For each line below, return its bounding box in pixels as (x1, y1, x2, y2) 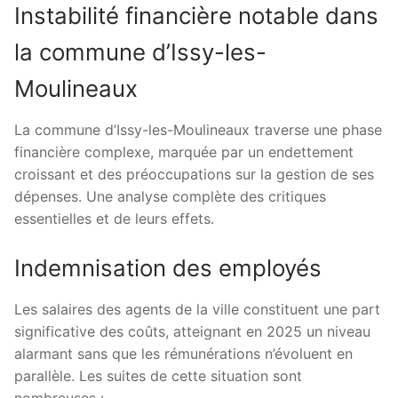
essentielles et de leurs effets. (14, 209, 214, 227)
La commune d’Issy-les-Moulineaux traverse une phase (14, 120, 382, 139)
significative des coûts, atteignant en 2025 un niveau (14, 322, 370, 341)
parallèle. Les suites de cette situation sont (14, 367, 302, 386)
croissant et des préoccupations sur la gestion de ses (14, 164, 374, 183)
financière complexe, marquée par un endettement (14, 142, 354, 161)
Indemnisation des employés (14, 254, 322, 283)
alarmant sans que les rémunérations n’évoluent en (14, 345, 353, 363)
